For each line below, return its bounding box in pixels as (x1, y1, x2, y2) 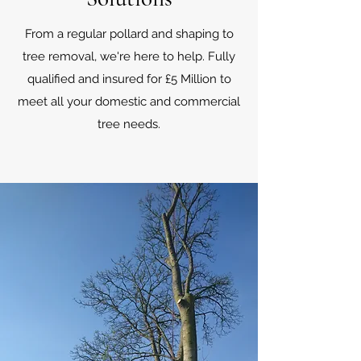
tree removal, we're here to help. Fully (23, 49, 235, 64)
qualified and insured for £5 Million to (27, 72, 231, 86)
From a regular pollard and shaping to (24, 27, 234, 41)
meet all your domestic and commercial (18, 94, 240, 109)
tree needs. (98, 117, 160, 131)
